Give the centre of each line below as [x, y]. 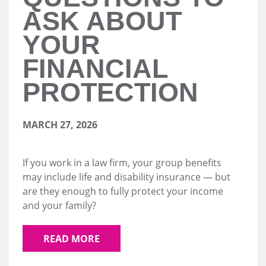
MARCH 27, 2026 [60, 125]
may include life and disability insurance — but [126, 177]
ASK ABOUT [102, 21]
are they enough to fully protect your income [123, 191]
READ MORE [72, 238]
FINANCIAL [95, 69]
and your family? [59, 206]
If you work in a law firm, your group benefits [122, 163]
